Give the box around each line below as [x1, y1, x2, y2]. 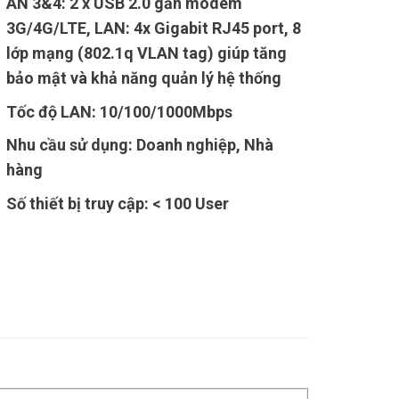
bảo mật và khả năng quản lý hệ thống [5, 68, 281, 87]
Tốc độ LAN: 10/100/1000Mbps [5, 102, 232, 121]
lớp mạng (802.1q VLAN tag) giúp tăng [5, 43, 287, 62]
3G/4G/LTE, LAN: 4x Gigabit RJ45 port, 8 [5, 18, 301, 37]
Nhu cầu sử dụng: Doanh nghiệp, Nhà [5, 135, 273, 155]
